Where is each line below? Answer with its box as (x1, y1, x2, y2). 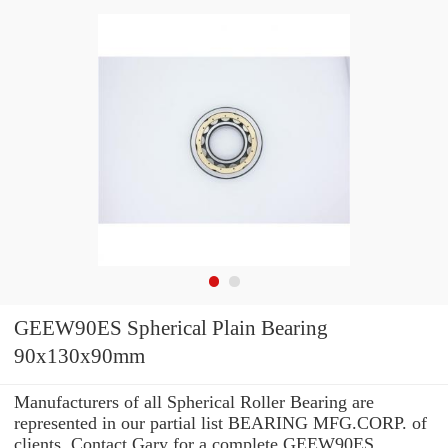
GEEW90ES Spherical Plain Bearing (14, 316, 328, 341)
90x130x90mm (14, 344, 145, 369)
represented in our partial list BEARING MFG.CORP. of (14, 412, 427, 433)
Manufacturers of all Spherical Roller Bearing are (14, 391, 374, 412)
